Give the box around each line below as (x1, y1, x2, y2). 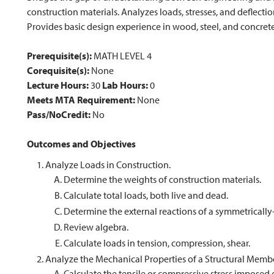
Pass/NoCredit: (27, 108, 91, 120)
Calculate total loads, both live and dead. (64, 189, 228, 201)
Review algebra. (64, 221, 128, 233)
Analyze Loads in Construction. (45, 158, 171, 171)
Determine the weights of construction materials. (64, 173, 261, 185)
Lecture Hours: (27, 79, 89, 91)
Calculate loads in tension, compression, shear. (64, 237, 250, 249)
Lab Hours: (102, 79, 148, 91)
